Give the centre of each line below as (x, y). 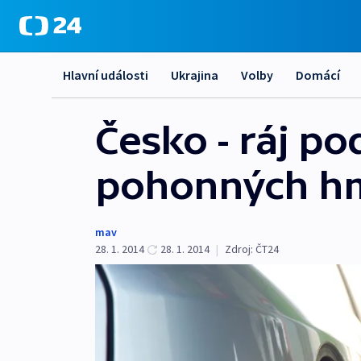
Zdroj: (239, 249)
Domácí (318, 75)
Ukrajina (195, 75)
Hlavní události (106, 75)
